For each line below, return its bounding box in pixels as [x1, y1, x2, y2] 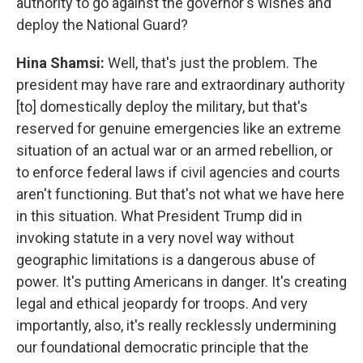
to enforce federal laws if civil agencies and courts [16, 164, 340, 181]
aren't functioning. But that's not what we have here [16, 186, 344, 203]
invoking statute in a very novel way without [16, 229, 294, 246]
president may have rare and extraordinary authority [16, 76, 345, 93]
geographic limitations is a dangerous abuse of [16, 251, 316, 268]
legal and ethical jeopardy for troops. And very [16, 295, 308, 312]
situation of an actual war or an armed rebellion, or [16, 142, 333, 159]
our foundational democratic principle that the [16, 339, 309, 356]
